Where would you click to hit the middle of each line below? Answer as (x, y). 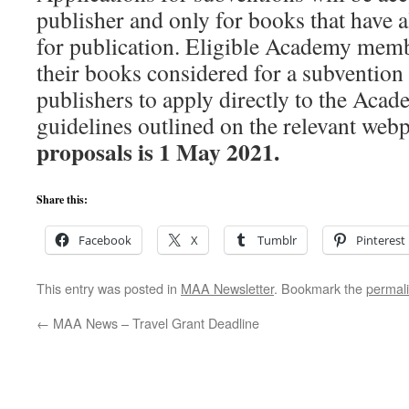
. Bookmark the (320, 288)
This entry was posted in (109, 288)
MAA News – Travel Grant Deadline (154, 323)
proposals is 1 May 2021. (158, 152)
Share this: (62, 199)
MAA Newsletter (227, 288)
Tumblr (277, 240)
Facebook (105, 240)
